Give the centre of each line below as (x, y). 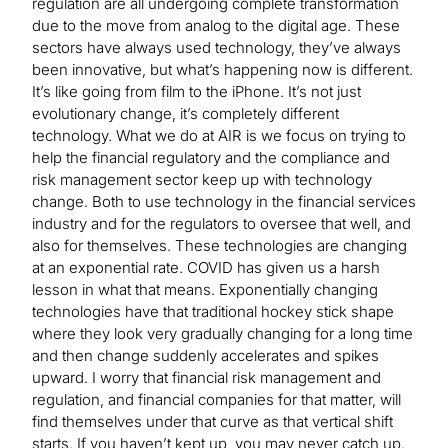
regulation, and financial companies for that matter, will (216, 399)
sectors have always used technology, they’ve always (216, 47)
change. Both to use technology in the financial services (224, 201)
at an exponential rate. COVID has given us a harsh (206, 267)
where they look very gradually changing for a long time (222, 333)
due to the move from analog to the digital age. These (216, 25)
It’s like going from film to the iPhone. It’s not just (196, 91)
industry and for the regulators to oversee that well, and (221, 223)
